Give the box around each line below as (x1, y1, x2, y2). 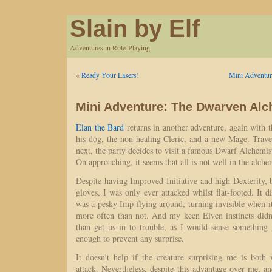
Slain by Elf (70, 15, 200, 42)
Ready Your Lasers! (81, 70, 139, 80)
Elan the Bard (76, 121, 124, 133)
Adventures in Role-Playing (70, 42, 150, 52)
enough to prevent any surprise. (76, 233, 184, 244)
